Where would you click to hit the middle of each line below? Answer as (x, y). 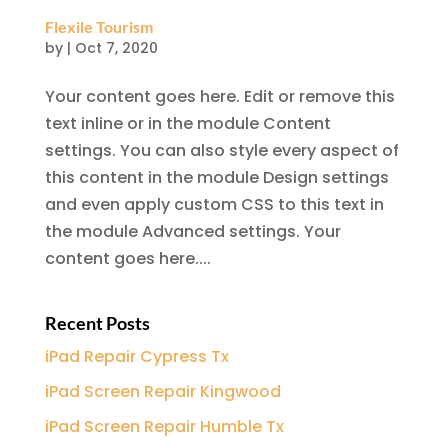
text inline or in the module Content (187, 123)
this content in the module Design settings (216, 177)
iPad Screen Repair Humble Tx (164, 426)
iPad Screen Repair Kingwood (162, 391)
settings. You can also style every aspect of (221, 150)
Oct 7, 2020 (116, 47)
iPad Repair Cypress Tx (136, 356)
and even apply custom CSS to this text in (214, 204)
